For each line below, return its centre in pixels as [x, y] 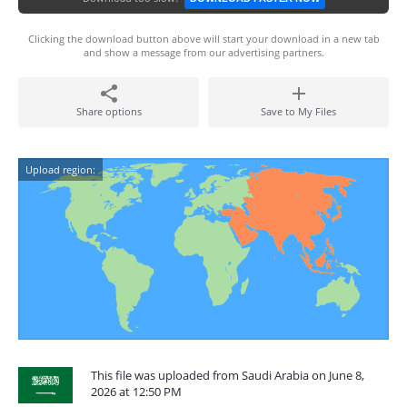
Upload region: [60, 169]
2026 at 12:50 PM [136, 392]
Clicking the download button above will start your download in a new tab [203, 39]
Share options [109, 111]
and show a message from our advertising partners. [203, 52]
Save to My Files [298, 111]
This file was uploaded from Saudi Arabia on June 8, [228, 375]
